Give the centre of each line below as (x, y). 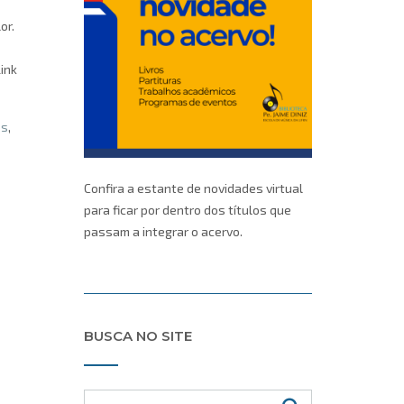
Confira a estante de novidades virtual (193, 188)
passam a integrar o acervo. (163, 232)
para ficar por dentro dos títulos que (187, 210)
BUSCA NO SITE (138, 335)
